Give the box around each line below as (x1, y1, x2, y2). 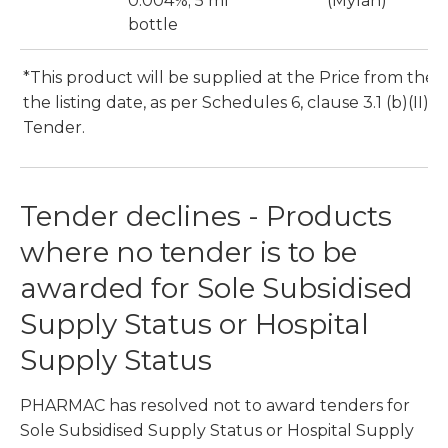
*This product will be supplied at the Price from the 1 (23, 68, 445, 88)
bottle (128, 15, 178, 35)
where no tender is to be (20, 235, 357, 270)
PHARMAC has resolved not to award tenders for (20, 396, 410, 416)
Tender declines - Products (20, 199, 392, 234)
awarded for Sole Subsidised (20, 271, 413, 306)
